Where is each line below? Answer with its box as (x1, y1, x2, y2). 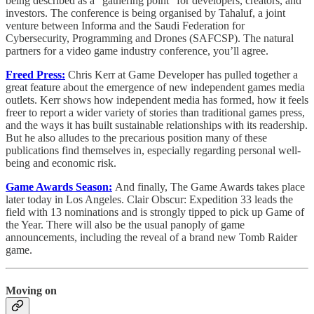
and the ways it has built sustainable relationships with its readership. (6, 119, 308, 132)
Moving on (6, 284, 57, 296)
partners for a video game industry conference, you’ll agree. (6, 45, 268, 57)
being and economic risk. (6, 157, 116, 170)
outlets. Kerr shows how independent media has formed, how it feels (6, 94, 308, 107)
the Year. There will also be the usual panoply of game (6, 219, 245, 231)
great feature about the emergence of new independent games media (6, 81, 305, 94)
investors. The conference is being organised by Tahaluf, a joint (6, 7, 285, 20)
